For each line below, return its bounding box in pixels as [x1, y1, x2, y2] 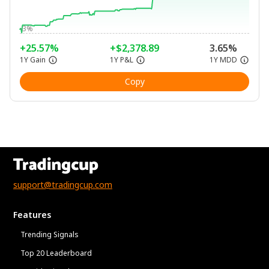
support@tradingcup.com [13, 179, 112, 190]
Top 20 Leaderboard [20, 248, 92, 258]
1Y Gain [20, 55, 46, 65]
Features [13, 209, 51, 220]
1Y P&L [109, 55, 133, 65]
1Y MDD [210, 55, 237, 65]
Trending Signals [20, 229, 79, 240]
